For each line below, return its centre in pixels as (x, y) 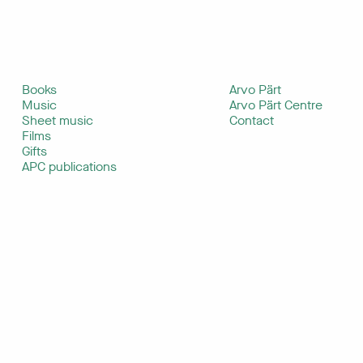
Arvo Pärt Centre (276, 105)
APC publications (69, 167)
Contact (252, 120)
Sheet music (58, 120)
